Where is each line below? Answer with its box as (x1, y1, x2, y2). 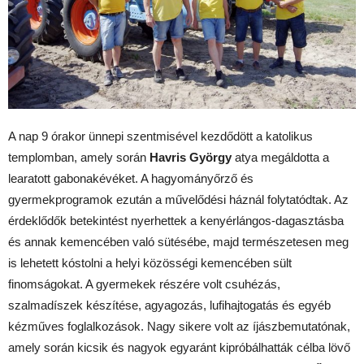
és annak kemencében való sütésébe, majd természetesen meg (8, 234, 349, 249)
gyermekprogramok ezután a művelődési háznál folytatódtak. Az (8, 192, 349, 206)
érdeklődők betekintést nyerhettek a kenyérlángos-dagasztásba (8, 213, 344, 227)
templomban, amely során (8, 149, 149, 164)
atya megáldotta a (232, 149, 329, 164)
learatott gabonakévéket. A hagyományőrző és (8, 171, 253, 185)
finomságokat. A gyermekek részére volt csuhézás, (8, 276, 280, 291)
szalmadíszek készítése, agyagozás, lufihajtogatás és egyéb (8, 297, 331, 312)
